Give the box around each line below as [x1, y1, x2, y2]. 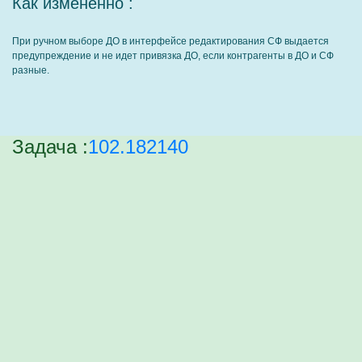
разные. [12, 65, 49, 76]
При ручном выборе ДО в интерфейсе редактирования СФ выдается [12, 36, 329, 47]
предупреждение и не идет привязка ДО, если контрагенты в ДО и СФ [12, 50, 334, 61]
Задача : [12, 136, 88, 158]
